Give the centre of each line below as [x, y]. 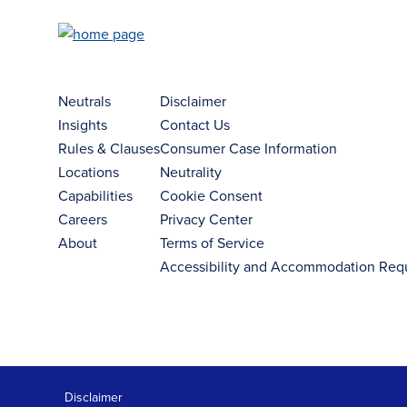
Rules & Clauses [109, 148]
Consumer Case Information [248, 148]
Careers [83, 219]
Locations [89, 172]
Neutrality [191, 172]
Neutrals [84, 101]
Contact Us [195, 124]
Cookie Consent [211, 195]
